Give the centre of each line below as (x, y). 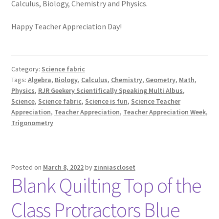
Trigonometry (32, 122)
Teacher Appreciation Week (164, 112)
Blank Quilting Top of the (106, 186)
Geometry (160, 79)
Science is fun (106, 101)
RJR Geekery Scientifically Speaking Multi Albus (110, 90)
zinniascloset (114, 167)
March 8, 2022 (63, 167)
